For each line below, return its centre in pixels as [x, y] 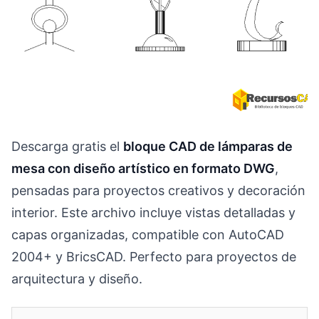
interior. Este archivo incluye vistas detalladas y [153, 213]
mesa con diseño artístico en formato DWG [143, 168]
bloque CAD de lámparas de [208, 146]
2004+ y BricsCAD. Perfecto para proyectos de [154, 257]
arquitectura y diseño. [77, 279]
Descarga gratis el [67, 146]
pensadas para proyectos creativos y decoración [158, 190]
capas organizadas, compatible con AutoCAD [148, 235]
